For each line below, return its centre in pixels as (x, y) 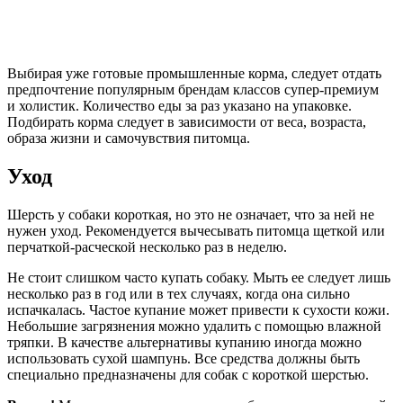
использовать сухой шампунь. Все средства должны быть (184, 358)
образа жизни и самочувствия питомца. (129, 138)
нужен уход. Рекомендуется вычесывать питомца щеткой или (196, 230)
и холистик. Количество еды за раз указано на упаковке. (179, 105)
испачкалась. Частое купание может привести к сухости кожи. (198, 309)
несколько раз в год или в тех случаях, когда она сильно (179, 293)
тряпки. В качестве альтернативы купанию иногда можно (184, 342)
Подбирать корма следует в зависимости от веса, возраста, (187, 121)
